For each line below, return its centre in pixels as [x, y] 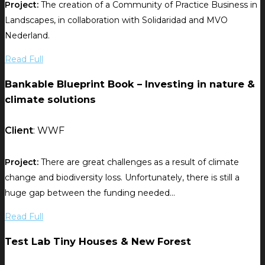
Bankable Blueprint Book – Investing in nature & [130, 84]
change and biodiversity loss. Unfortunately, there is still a [122, 177]
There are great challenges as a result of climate [139, 162]
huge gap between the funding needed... [90, 193]
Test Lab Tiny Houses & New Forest [98, 242]
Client [19, 131]
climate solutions [50, 100]
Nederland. [27, 36]
